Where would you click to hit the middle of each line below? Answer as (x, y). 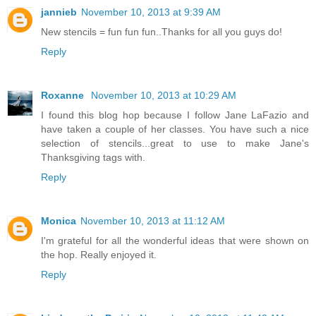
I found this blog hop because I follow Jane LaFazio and (175, 115)
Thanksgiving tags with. (93, 158)
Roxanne (64, 96)
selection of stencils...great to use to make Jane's (175, 144)
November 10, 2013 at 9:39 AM (151, 12)
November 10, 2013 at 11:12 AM (153, 221)
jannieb (59, 12)
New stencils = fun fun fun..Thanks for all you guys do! (162, 32)
